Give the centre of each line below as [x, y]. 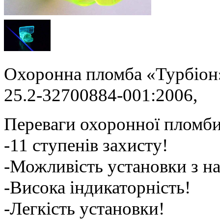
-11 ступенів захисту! [86, 145]
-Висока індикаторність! [97, 187]
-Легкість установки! [84, 208]
